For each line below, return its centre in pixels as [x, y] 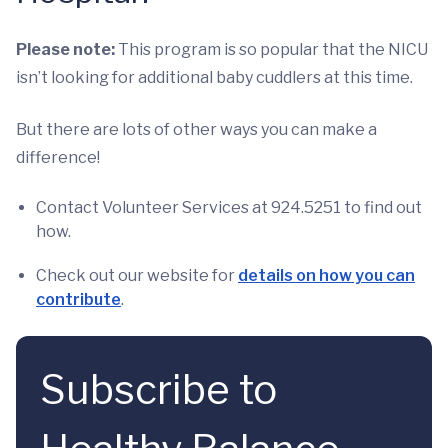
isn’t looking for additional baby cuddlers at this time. [214, 77]
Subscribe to [158, 389]
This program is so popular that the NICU [271, 49]
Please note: [65, 49]
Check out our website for [137, 275]
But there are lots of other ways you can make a [196, 129]
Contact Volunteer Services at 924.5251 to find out [229, 207]
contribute [78, 299]
